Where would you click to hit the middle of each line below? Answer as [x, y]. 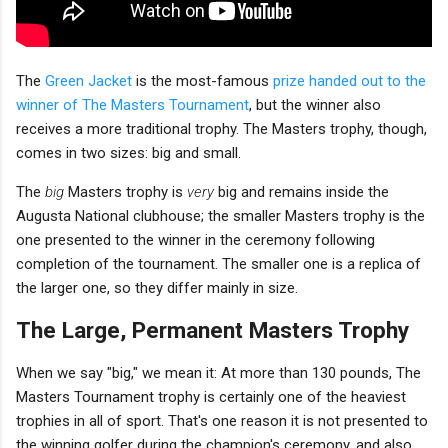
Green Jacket [88, 80]
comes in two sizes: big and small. [128, 152]
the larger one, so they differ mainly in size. [157, 287]
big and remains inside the [301, 191]
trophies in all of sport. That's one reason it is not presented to [222, 420]
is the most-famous [202, 80]
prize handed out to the [349, 80]
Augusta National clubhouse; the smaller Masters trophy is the [220, 215]
